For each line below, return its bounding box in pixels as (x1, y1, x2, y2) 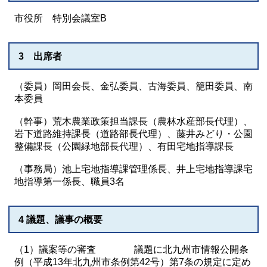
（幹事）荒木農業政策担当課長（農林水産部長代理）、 (14, 116, 253, 126)
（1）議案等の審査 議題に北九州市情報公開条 (14, 244, 249, 254)
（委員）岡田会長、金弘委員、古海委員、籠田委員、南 (14, 81, 253, 91)
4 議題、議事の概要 (18, 215, 103, 225)
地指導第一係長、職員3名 (14, 176, 125, 187)
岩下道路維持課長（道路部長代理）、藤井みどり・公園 (14, 129, 253, 139)
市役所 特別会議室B (14, 13, 107, 23)
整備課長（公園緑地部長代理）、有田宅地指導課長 (14, 141, 234, 151)
